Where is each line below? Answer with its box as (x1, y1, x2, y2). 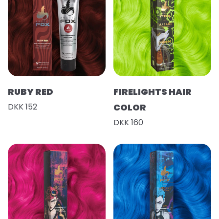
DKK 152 (8, 101, 37, 112)
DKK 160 (113, 117, 143, 128)
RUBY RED (8, 86, 53, 98)
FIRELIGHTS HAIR (113, 86, 192, 98)
